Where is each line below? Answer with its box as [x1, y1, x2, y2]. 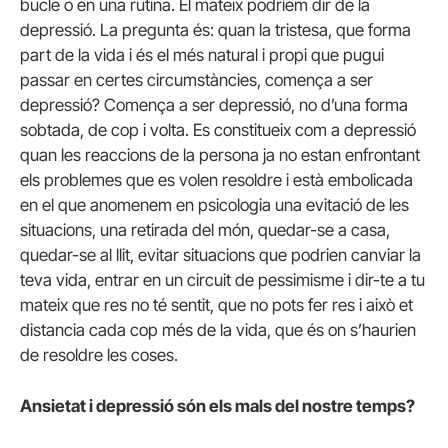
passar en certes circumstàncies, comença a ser [20, 70, 373, 91]
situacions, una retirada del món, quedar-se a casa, [20, 220, 390, 241]
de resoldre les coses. [20, 345, 178, 366]
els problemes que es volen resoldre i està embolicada [20, 170, 413, 191]
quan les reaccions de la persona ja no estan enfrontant [20, 145, 420, 166]
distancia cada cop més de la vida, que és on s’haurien [20, 320, 416, 341]
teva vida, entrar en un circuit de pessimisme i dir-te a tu [20, 270, 425, 291]
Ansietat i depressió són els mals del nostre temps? [20, 396, 415, 417]
